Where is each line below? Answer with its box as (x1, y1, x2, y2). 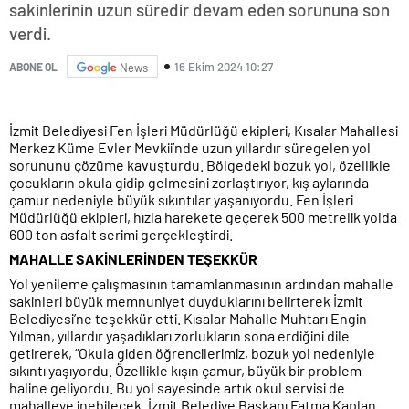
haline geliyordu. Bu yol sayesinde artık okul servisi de (9, 379, 345, 397)
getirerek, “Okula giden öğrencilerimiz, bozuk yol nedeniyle (9, 344, 375, 362)
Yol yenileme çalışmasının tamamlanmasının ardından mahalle (9, 275, 393, 293)
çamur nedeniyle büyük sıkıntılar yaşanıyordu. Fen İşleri (9, 191, 353, 209)
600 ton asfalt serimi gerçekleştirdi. (9, 225, 233, 244)
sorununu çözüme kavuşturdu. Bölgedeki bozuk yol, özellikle (9, 156, 391, 174)
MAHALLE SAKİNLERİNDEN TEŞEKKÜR (9, 250, 257, 268)
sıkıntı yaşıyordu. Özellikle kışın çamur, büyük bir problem (9, 362, 362, 380)
